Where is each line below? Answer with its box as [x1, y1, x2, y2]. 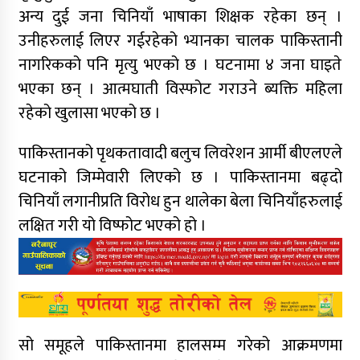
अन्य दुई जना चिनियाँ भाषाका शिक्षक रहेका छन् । [18, 3, 342, 31]
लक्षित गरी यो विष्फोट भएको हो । [18, 212, 207, 240]
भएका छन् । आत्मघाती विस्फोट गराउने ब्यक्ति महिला [18, 76, 342, 104]
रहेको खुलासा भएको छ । [18, 100, 161, 128]
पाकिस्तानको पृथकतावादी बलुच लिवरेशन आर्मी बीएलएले [18, 140, 342, 168]
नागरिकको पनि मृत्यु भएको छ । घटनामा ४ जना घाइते [18, 51, 342, 80]
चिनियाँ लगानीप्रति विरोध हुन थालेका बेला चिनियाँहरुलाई [18, 188, 342, 216]
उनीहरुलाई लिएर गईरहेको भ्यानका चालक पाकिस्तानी [18, 27, 342, 55]
